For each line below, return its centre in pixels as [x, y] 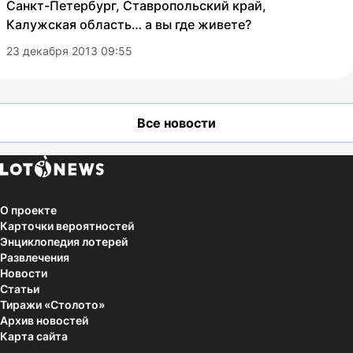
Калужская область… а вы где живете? [129, 25]
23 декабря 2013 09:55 [69, 51]
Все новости [176, 123]
